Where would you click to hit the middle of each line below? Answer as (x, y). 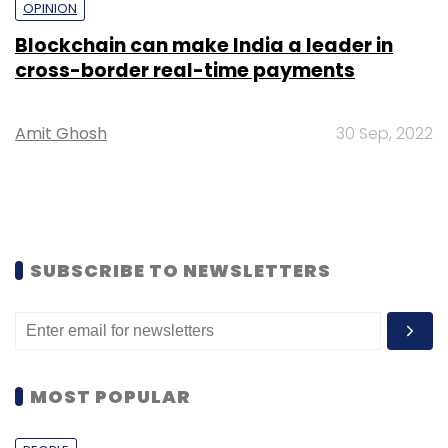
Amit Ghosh (61, 133)
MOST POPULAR (110, 396)
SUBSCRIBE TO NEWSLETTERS (180, 270)
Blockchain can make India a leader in (204, 45)
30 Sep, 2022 (384, 133)
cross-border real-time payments (185, 70)
